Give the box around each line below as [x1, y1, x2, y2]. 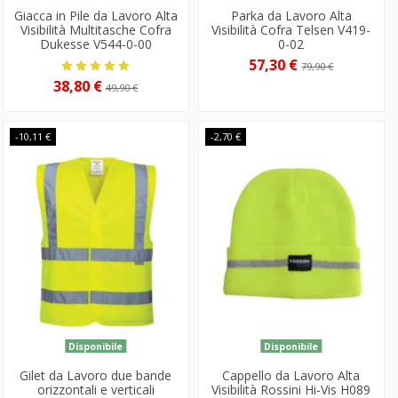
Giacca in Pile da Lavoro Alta [13, 7, 178, 25]
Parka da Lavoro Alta [230, 7, 352, 25]
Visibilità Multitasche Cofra [20, 21, 171, 39]
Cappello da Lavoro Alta [222, 366, 361, 384]
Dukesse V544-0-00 [39, 36, 152, 53]
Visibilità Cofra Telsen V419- [211, 21, 371, 39]
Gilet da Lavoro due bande [20, 366, 172, 384]
